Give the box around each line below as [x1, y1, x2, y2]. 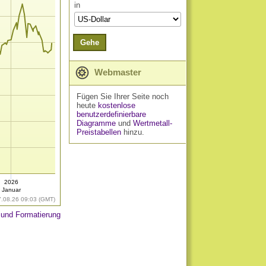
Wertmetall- [132, 119, 172, 128]
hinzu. [121, 128, 144, 137]
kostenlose [97, 101, 135, 110]
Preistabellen [76, 128, 121, 137]
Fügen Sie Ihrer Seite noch [76, 92, 169, 101]
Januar [1, 186, 21, 194]
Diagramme [76, 119, 116, 128]
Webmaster [92, 67, 141, 77]
